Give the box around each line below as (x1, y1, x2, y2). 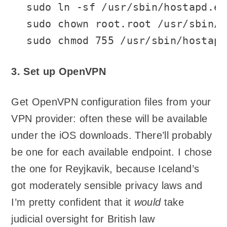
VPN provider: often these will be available (11, 113, 208, 125)
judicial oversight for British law (11, 213, 155, 225)
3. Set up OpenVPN (11, 65, 106, 77)
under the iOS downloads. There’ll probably (11, 130, 212, 141)
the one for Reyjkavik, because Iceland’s (11, 163, 200, 175)
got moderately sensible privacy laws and (11, 180, 203, 192)
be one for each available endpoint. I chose (11, 146, 212, 158)
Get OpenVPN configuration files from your (11, 96, 211, 108)
